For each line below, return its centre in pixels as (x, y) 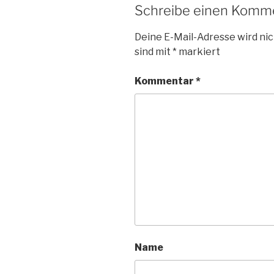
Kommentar (165, 81)
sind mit (154, 51)
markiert (198, 51)
